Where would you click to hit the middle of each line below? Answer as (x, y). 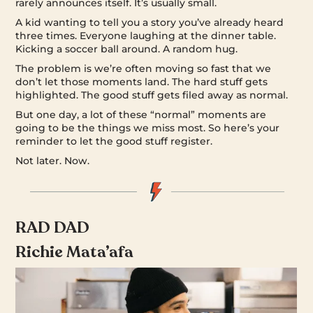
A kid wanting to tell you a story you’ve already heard (150, 22)
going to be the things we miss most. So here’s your (148, 128)
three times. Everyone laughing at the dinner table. (146, 35)
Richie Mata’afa (75, 252)
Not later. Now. (53, 160)
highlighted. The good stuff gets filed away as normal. (152, 95)
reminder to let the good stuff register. (114, 141)
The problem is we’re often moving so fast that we (144, 68)
